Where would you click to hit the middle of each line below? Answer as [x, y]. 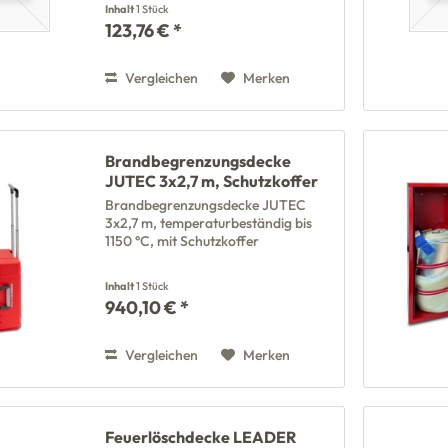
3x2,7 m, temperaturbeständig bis [209, 222]
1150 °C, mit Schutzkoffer [182, 240]
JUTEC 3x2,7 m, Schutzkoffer [212, 180]
